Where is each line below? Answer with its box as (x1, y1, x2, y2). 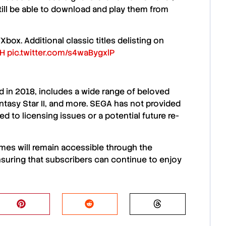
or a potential (86, 110, 142, 122)
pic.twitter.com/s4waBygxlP (7, 47, 115, 59)
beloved (137, 86, 169, 97)
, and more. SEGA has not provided (45, 98, 181, 109)
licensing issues (22, 110, 86, 122)
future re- (142, 110, 179, 122)
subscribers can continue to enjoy (45, 154, 182, 165)
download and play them (51, 4, 148, 15)
